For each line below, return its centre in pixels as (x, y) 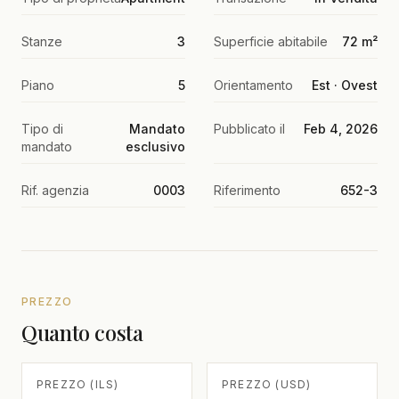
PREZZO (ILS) (78, 384)
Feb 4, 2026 (341, 128)
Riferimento (247, 190)
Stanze (42, 41)
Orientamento (253, 85)
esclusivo (155, 146)
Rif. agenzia (55, 190)
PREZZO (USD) (267, 384)
